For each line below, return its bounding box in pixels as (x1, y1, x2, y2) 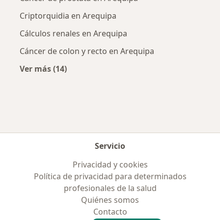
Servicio (95, 140, 125, 151)
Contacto (93, 206, 127, 217)
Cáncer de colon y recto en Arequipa (20, 45, 154, 56)
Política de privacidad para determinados (33, 171, 187, 182)
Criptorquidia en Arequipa (20, 10, 116, 21)
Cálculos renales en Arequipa (20, 27, 127, 39)
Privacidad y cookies (72, 159, 148, 170)
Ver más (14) (20, 63, 67, 74)
